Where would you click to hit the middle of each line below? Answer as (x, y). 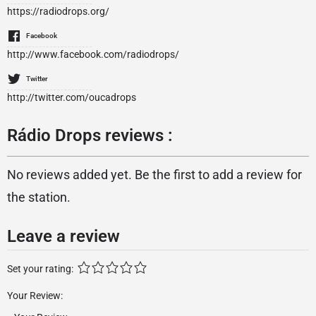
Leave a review (63, 236)
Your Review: (35, 296)
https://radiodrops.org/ (58, 11)
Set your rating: (40, 269)
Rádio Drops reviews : (90, 135)
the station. (39, 197)
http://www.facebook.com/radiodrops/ (93, 54)
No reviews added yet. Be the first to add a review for (154, 175)
